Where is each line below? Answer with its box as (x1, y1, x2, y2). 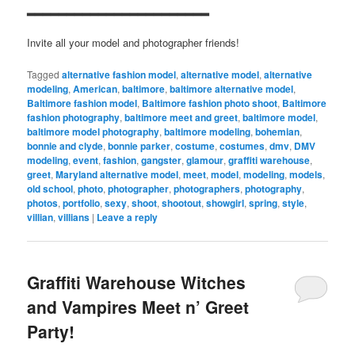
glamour (186, 153, 224, 168)
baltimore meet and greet (124, 110, 239, 125)
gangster (141, 153, 182, 168)
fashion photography (27, 110, 120, 125)
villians (58, 210, 90, 225)
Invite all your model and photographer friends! (27, 35, 240, 51)
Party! (27, 319, 75, 344)
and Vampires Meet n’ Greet (27, 295, 250, 319)
